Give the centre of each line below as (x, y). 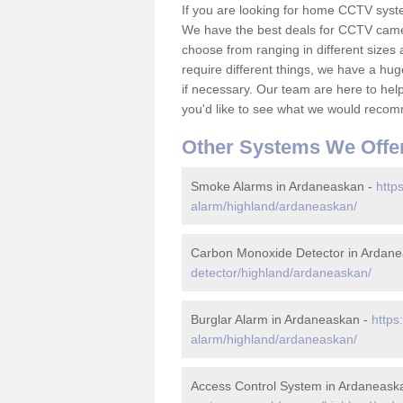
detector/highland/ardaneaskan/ (281, 273)
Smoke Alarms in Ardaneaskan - (283, 186)
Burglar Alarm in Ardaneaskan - (281, 319)
